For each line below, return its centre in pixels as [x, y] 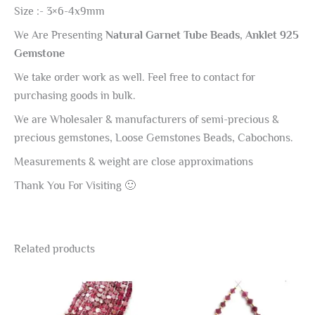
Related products [54, 249]
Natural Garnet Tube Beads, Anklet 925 [201, 35]
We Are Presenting [58, 35]
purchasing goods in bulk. [75, 95]
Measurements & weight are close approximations [134, 161]
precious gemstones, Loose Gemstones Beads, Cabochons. [154, 137]
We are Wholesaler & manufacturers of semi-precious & [147, 119]
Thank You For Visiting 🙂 [75, 185]
